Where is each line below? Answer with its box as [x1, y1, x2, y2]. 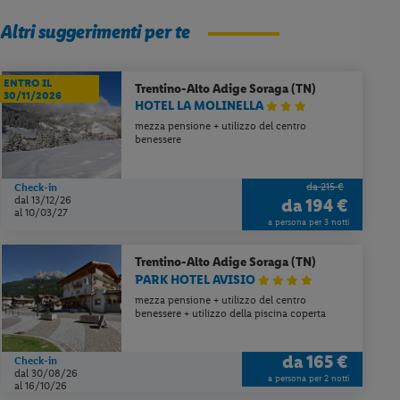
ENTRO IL [4, 76, 53, 89]
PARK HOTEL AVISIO [135, 271, 259, 287]
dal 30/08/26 [14, 366, 81, 379]
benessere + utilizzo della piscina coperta [135, 306, 327, 320]
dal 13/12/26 [14, 193, 75, 206]
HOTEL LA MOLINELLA [135, 98, 267, 114]
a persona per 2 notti [268, 372, 349, 383]
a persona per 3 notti [268, 216, 349, 227]
